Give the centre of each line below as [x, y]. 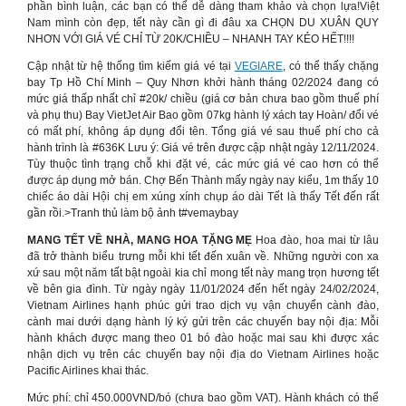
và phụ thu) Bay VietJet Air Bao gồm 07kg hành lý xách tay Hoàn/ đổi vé [203, 115]
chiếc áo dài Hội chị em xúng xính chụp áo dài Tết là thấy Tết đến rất [203, 197]
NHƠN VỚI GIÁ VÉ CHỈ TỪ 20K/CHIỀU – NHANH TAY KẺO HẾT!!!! [191, 39]
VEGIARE [258, 66]
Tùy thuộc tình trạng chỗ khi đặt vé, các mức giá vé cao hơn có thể [203, 164]
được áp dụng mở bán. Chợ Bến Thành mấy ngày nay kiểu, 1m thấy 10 [203, 180]
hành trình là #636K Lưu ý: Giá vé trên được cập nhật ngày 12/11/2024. [203, 148]
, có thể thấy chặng [331, 66]
